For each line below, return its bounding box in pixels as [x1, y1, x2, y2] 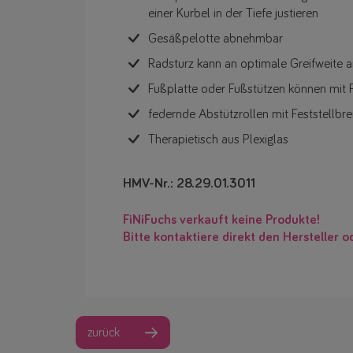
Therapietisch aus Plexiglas [148, 133, 288, 147]
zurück [87, 326, 120, 340]
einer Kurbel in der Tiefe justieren [148, 7, 318, 21]
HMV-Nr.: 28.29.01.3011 [123, 177, 255, 191]
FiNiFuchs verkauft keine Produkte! [123, 214, 320, 228]
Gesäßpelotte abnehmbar [148, 32, 283, 46]
